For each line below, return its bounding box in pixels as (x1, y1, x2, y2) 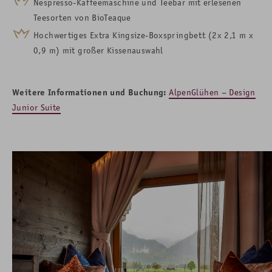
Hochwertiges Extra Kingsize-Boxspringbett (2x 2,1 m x (33, 29, 253, 41)
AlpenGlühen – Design (169, 86, 256, 98)
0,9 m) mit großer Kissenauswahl (33, 44, 163, 56)
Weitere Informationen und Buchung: (12, 86, 166, 98)
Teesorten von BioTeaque (33, 12, 131, 24)
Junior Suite (12, 101, 61, 114)
